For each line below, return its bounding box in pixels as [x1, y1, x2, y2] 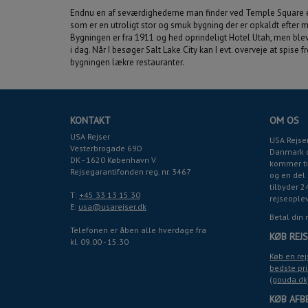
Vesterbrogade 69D [70, 143, 142, 153]
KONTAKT [70, 114, 111, 126]
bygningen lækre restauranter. [70, 56, 184, 68]
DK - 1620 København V [70, 155, 156, 165]
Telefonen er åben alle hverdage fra [70, 225, 206, 235]
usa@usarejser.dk [78, 201, 146, 212]
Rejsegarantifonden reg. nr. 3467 [70, 166, 191, 177]
